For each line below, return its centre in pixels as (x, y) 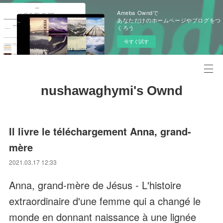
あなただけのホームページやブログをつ (169, 20)
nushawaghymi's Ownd (111, 91)
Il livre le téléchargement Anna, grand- (100, 131)
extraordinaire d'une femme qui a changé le (105, 201)
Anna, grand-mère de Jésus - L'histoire (95, 185)
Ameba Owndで (138, 12)
